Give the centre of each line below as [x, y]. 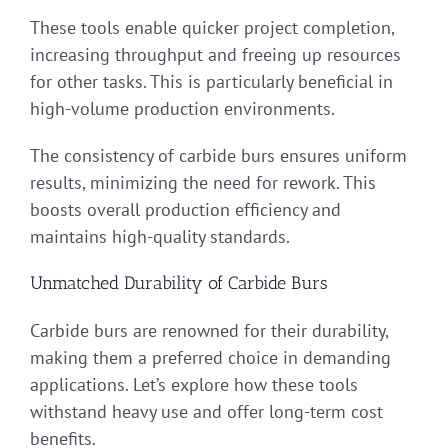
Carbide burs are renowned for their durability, [209, 331]
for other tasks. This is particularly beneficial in [211, 82]
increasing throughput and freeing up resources [215, 55]
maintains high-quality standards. [160, 237]
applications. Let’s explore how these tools [194, 385]
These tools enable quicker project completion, [212, 28]
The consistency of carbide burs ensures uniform [218, 156]
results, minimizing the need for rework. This [203, 183]
